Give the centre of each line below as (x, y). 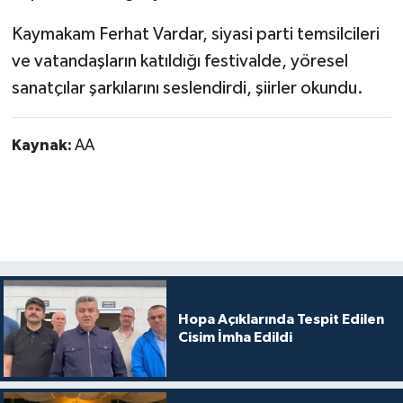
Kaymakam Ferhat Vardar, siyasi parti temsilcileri (195, 34)
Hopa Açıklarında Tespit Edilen (281, 320)
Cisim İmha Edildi (235, 338)
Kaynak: (43, 146)
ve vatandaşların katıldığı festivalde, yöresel (179, 61)
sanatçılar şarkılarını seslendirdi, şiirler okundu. (187, 88)
